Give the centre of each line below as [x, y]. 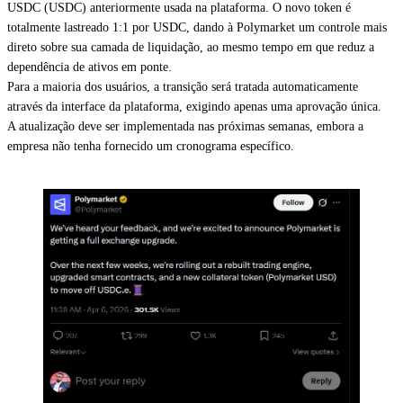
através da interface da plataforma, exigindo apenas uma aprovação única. [194, 107]
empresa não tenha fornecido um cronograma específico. [151, 146]
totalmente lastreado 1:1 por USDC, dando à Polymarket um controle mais [197, 27]
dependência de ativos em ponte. [90, 67]
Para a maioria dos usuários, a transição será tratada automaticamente [183, 87]
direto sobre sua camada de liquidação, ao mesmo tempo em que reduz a [191, 47]
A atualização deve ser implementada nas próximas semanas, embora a [185, 126]
